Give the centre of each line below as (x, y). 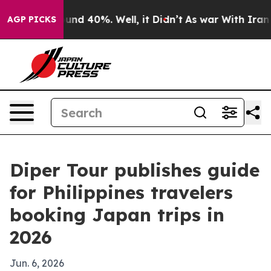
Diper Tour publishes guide (135, 170)
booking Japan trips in (117, 215)
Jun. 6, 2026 (37, 263)
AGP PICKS (32, 19)
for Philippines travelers (121, 192)
